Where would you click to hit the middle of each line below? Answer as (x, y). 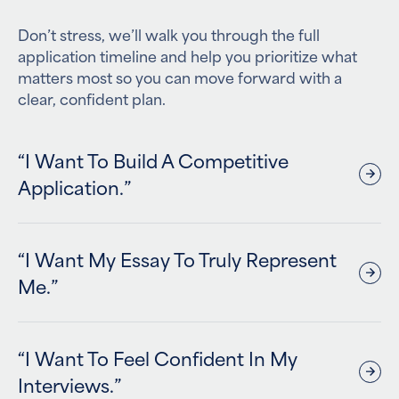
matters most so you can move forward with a (180, 77)
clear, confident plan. (92, 98)
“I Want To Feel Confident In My (158, 358)
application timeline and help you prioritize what (187, 55)
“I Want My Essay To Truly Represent (177, 259)
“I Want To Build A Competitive (153, 160)
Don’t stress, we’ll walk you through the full (169, 34)
